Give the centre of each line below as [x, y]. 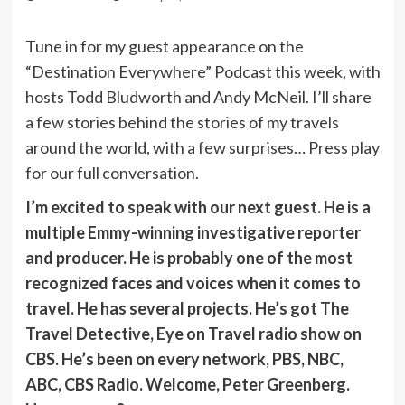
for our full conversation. [112, 172]
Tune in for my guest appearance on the [164, 46]
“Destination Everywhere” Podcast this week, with [202, 71]
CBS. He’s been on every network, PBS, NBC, [184, 358]
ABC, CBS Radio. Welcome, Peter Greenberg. [187, 384]
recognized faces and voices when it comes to [193, 283]
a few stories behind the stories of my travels [182, 122]
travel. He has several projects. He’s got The [187, 308]
